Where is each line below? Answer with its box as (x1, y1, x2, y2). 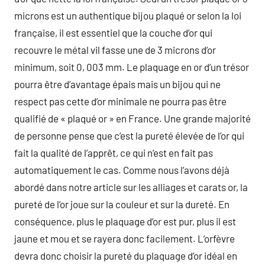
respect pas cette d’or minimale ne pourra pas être (14, 95, 227, 107)
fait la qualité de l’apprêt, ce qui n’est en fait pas (14, 147, 213, 159)
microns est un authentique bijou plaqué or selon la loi (14, 9, 241, 21)
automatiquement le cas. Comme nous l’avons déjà (14, 164, 230, 176)
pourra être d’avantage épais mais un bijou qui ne (14, 78, 221, 90)
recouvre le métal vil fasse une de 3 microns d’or (14, 44, 216, 56)
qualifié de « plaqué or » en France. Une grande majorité (14, 112, 251, 124)
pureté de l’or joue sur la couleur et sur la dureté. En (14, 198, 230, 210)
